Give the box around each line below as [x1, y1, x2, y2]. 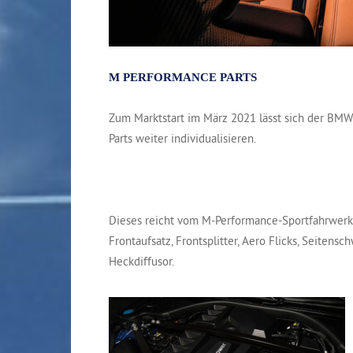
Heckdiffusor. [109, 254, 174, 269]
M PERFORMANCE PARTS [109, 71, 257, 84]
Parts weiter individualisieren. [109, 131, 256, 146]
